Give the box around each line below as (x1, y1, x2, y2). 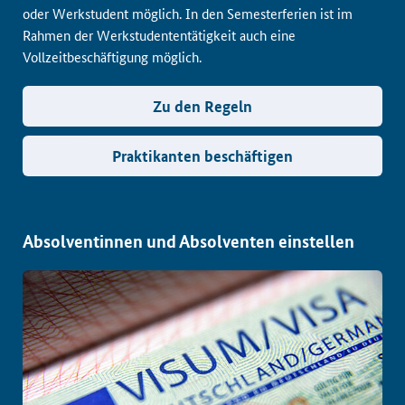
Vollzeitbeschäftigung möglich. (23, 47, 202, 66)
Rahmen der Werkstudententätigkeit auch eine (23, 25, 296, 44)
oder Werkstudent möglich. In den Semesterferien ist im (23, 4, 353, 23)
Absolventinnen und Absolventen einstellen (23, 230, 354, 252)
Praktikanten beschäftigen (112, 146, 293, 166)
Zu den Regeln (153, 96, 252, 117)
